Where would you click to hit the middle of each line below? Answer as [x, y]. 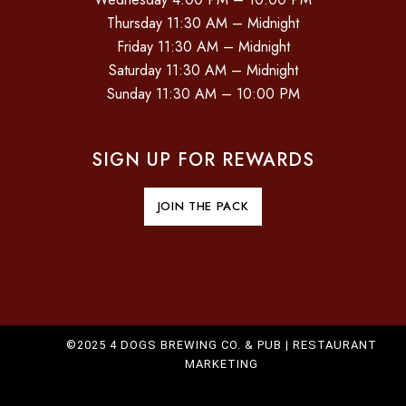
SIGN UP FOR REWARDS [203, 160]
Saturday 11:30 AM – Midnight [203, 71]
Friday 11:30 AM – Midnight [203, 47]
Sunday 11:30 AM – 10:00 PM [203, 94]
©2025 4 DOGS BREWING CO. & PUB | [179, 345]
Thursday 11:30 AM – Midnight [203, 24]
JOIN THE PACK [203, 207]
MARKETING [221, 364]
